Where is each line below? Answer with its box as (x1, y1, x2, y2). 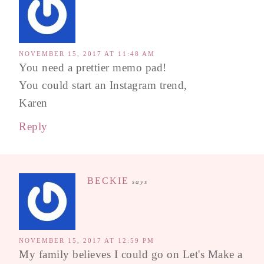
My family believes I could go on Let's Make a (19, 247, 243, 260)
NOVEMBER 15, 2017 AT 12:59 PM (19, 236, 154, 244)
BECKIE (87, 175, 129, 186)
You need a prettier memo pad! (19, 61, 167, 74)
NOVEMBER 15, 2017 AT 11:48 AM (19, 49, 155, 57)
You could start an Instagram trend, (19, 78, 187, 91)
